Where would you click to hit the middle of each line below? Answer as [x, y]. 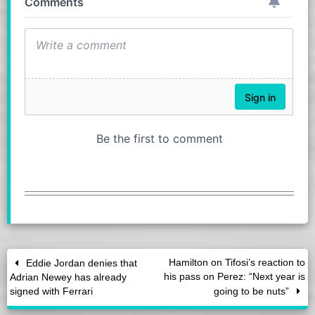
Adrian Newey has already [69, 278]
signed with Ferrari [52, 292]
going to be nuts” [252, 292]
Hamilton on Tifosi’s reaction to [237, 263]
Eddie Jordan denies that [81, 264]
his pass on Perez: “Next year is [234, 277]
